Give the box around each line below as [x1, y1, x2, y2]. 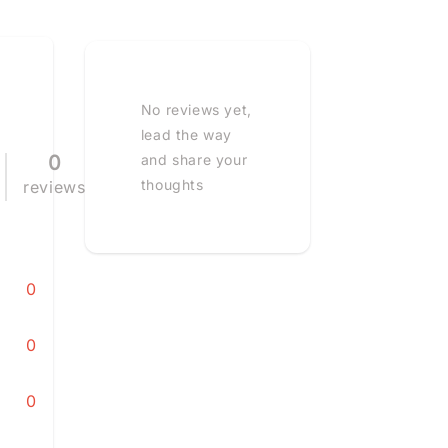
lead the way [140, 126, 232, 144]
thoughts [140, 176, 204, 194]
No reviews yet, [140, 101, 252, 119]
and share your [140, 151, 248, 169]
